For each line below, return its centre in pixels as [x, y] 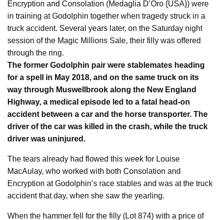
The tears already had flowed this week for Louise [94, 159]
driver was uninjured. [46, 138]
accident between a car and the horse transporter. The [108, 114]
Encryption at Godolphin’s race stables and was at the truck [110, 183]
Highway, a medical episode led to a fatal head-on [99, 102]
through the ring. [36, 53]
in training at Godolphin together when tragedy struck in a [106, 16]
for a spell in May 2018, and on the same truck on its [103, 77]
